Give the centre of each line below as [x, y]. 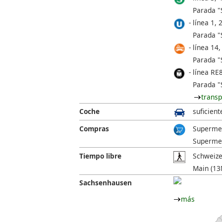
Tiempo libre [100, 156]
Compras [94, 129]
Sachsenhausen [106, 183]
